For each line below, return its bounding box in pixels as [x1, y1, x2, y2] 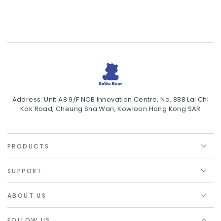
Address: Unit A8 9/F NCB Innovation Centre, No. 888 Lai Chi [12, 95, 209, 105]
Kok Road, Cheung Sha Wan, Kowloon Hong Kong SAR [20, 104, 201, 114]
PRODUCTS [7, 142, 50, 151]
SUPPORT [7, 167, 42, 176]
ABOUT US [7, 191, 47, 200]
